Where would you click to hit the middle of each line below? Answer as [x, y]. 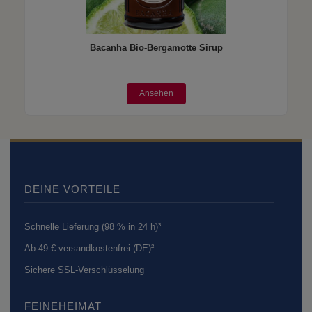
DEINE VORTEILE [72, 189]
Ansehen [156, 93]
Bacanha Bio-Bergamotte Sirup [156, 48]
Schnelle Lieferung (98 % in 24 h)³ [93, 226]
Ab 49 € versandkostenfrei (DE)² [89, 248]
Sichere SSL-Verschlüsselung [84, 270]
